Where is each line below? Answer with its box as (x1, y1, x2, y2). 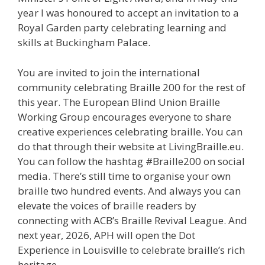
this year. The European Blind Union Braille (18, 95, 220, 109)
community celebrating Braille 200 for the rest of (18, 80, 245, 94)
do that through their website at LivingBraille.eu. (18, 139, 244, 153)
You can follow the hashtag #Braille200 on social (18, 154, 245, 168)
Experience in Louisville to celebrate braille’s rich (18, 243, 245, 257)
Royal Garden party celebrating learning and (18, 21, 227, 35)
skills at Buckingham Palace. (18, 35, 150, 50)
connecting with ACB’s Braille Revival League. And (18, 213, 247, 227)
